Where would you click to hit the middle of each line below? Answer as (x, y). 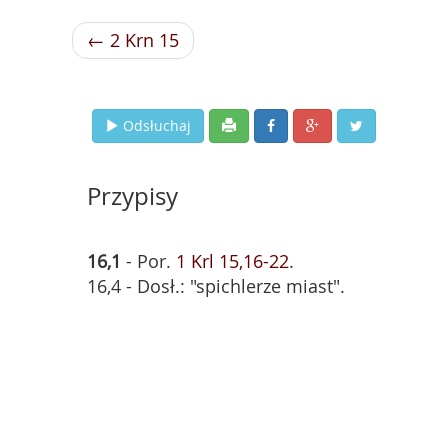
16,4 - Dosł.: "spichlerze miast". (216, 286)
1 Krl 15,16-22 (232, 261)
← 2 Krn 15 (133, 40)
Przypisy (132, 196)
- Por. (148, 261)
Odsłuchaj (157, 125)
